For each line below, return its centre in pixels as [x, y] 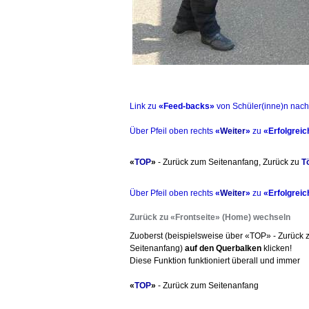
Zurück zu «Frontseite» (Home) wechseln [210, 217]
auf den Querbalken [223, 248]
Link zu [144, 106]
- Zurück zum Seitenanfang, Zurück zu [229, 162]
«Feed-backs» [187, 106]
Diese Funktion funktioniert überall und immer [215, 260]
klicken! [277, 248]
